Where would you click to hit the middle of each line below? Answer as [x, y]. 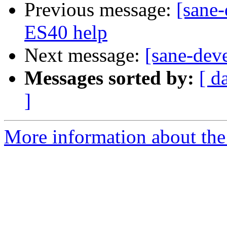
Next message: [85, 55]
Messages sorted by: [109, 78]
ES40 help [66, 32]
